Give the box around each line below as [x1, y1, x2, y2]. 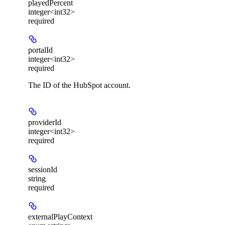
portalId [28, 45, 53, 54]
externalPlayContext [28, 212, 92, 221]
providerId [28, 118, 61, 127]
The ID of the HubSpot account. [28, 80, 131, 89]
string [28, 174, 46, 183]
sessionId [28, 165, 57, 174]
